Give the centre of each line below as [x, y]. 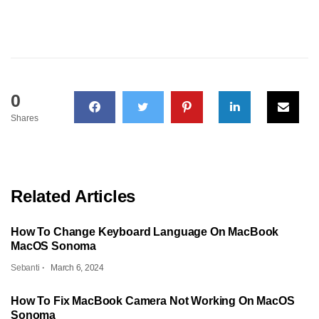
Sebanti [25, 267]
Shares [25, 118]
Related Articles [73, 196]
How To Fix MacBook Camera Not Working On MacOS [153, 300]
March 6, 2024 [77, 267]
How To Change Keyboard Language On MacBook [145, 231]
